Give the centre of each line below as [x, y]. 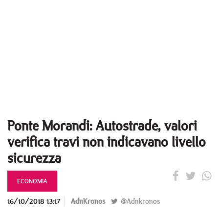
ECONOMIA [32, 181]
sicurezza [34, 158]
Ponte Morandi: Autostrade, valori [102, 125]
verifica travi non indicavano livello [107, 142]
